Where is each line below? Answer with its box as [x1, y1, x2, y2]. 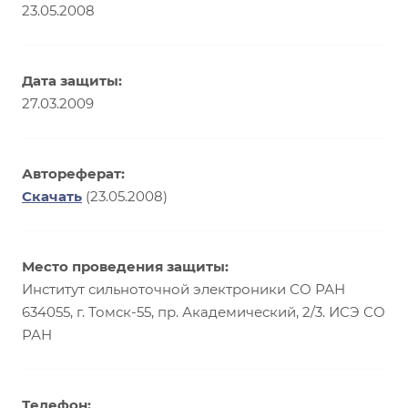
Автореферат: [22, 165, 125, 182]
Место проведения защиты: [22, 258, 229, 275]
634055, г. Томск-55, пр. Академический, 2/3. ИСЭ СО [22, 303, 385, 321]
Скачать [22, 188, 82, 205]
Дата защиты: [22, 72, 122, 89]
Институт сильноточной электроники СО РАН [22, 280, 345, 298]
